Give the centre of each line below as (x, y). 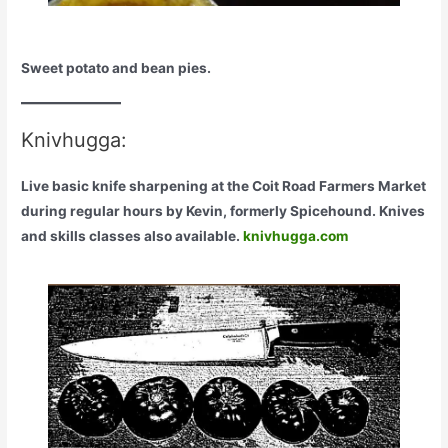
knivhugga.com (296, 235)
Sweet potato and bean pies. (116, 67)
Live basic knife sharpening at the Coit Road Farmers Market (224, 185)
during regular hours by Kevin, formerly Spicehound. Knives (223, 210)
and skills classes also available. (132, 235)
